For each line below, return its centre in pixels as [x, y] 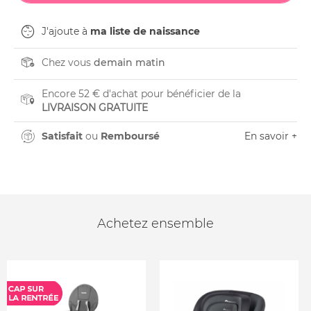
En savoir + [271, 136]
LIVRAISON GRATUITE [95, 108]
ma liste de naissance [145, 31]
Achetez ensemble [155, 224]
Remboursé [130, 136]
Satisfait [62, 136]
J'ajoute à [66, 31]
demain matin [129, 62]
